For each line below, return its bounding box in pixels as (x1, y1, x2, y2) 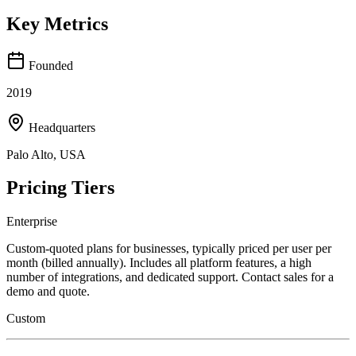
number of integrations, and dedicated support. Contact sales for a (6, 270, 334, 284)
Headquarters (25, 120, 95, 134)
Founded (25, 58, 73, 72)
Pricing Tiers (6, 177, 114, 199)
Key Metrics (6, 13, 108, 34)
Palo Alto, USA (6, 147, 86, 161)
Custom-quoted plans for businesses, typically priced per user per (6, 242, 331, 256)
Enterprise (6, 215, 57, 229)
